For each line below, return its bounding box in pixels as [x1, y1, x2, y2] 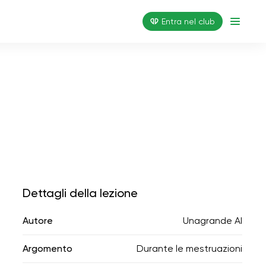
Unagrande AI [183, 215, 242, 226]
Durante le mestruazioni [137, 243, 242, 254]
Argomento [23, 243, 72, 254]
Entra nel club [161, 17, 215, 26]
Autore [23, 215, 53, 226]
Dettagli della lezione [23, 186, 138, 200]
